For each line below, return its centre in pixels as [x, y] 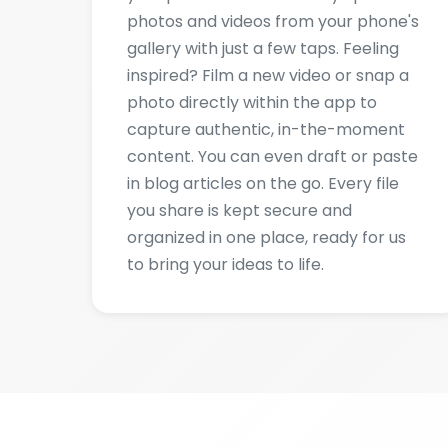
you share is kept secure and [239, 123]
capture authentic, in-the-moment [266, 42]
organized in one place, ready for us [266, 150]
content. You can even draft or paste [272, 69]
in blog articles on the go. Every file [263, 96]
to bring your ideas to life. [225, 177]
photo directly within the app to [252, 15]
